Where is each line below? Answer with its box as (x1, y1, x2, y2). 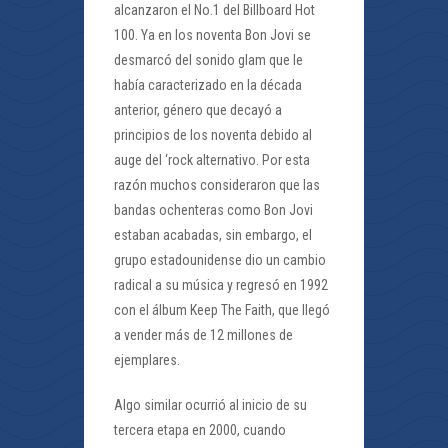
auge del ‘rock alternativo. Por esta (114, 152, 310, 168)
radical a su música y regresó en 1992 (114, 277, 328, 293)
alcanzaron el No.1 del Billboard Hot (114, 2, 315, 18)
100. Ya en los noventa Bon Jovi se (114, 27, 311, 43)
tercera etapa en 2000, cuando (114, 422, 286, 438)
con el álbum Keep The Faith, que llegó (114, 302, 330, 318)
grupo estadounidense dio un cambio (114, 252, 326, 268)
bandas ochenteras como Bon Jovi (114, 202, 313, 218)
